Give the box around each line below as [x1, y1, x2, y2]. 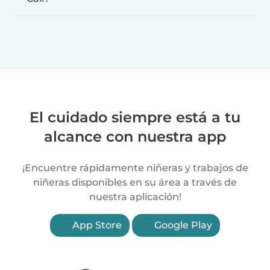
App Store [70, 219, 122, 231]
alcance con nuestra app [44, 128, 226, 146]
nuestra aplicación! [89, 191, 181, 203]
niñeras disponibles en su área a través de [33, 177, 237, 189]
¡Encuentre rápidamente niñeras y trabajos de [22, 162, 248, 174]
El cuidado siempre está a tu [30, 108, 240, 127]
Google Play [152, 219, 212, 231]
